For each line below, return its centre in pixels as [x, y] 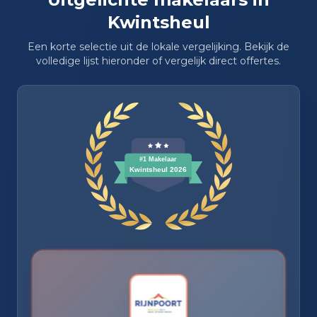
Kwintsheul [158, 23]
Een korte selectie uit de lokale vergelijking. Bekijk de [158, 47]
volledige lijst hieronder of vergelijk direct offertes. [158, 62]
